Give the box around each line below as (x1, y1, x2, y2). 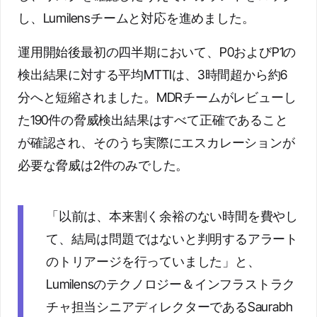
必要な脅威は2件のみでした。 (18, 158, 189, 173)
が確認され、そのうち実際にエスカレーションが (18, 135, 295, 150)
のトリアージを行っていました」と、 (46, 254, 260, 269)
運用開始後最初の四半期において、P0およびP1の (18, 45, 296, 59)
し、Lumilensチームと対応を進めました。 (18, 11, 255, 25)
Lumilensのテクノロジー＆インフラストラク (46, 277, 296, 292)
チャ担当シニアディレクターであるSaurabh (46, 299, 293, 314)
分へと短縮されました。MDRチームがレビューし (18, 90, 296, 105)
